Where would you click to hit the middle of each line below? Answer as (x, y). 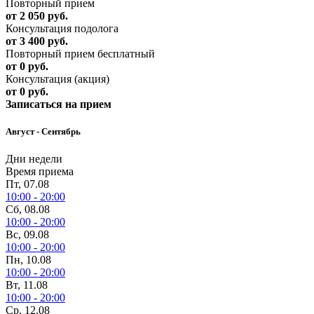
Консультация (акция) (57, 79)
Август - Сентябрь (43, 132)
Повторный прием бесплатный (80, 54)
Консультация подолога (62, 29)
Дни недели (34, 159)
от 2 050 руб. (37, 16)
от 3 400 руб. (37, 41)
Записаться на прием (59, 104)
